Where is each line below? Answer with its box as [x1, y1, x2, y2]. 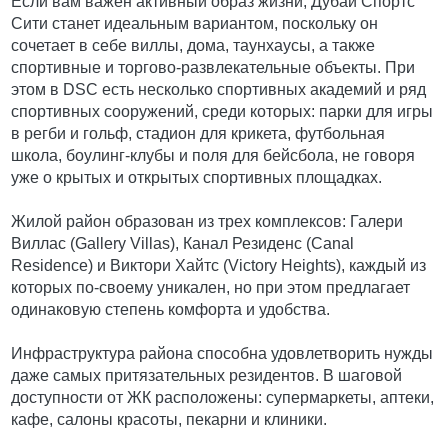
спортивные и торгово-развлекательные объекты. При [11, 59, 416, 76]
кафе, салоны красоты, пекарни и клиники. [11, 411, 328, 428]
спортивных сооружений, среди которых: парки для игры [11, 103, 434, 120]
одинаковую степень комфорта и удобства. [11, 301, 331, 318]
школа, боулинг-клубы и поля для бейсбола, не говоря [11, 147, 416, 164]
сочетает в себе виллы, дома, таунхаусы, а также [11, 37, 376, 54]
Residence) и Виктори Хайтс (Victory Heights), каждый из [11, 257, 427, 274]
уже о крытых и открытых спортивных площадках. [11, 169, 383, 186]
